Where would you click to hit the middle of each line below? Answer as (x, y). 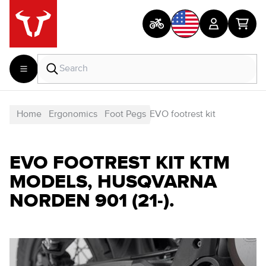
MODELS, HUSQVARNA (113, 181)
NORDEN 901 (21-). (92, 200)
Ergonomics (73, 115)
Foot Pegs (125, 115)
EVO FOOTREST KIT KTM (120, 162)
